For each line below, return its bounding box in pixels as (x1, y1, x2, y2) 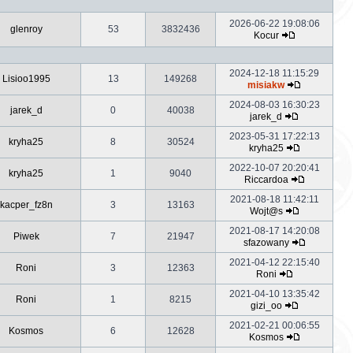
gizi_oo (250, 300, 282, 311)
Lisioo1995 (2, 73, 50, 84)
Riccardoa (243, 174, 288, 185)
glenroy (9, 24, 43, 35)
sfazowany (243, 237, 289, 248)
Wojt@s (249, 206, 283, 217)
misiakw (247, 80, 284, 91)
